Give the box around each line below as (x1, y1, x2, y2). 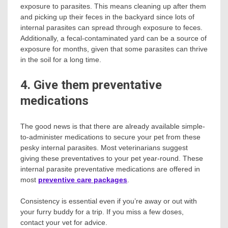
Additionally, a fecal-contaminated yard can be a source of (20, 34, 207, 43)
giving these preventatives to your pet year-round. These (20, 154, 203, 163)
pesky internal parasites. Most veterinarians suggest (20, 144, 188, 152)
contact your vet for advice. (20, 218, 107, 227)
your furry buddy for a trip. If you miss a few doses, (20, 208, 184, 216)
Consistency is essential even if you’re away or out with (20, 197, 197, 206)
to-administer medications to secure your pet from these (20, 133, 201, 141)
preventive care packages (38, 176, 127, 184)
